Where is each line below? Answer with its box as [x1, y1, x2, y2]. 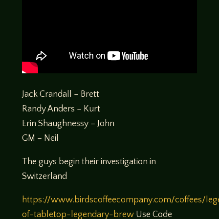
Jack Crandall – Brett [22, 89, 99, 99]
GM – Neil [22, 133, 59, 143]
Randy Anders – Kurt [22, 104, 100, 114]
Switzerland [22, 171, 67, 181]
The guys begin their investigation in [22, 156, 156, 167]
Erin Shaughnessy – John [22, 118, 114, 129]
